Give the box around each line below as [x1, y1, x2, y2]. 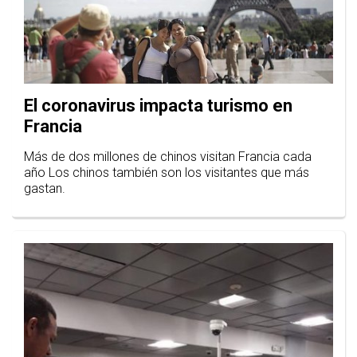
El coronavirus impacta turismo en [24, 96, 292, 116]
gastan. [24, 181, 65, 197]
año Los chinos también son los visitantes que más [24, 165, 309, 181]
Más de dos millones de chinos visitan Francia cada [24, 149, 312, 165]
